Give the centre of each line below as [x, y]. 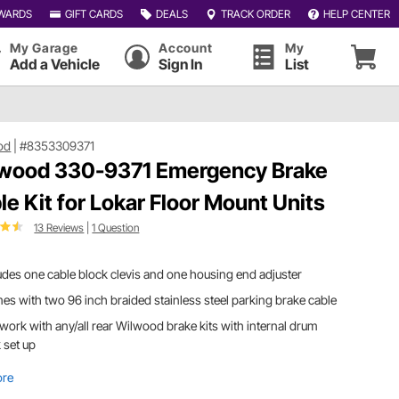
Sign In [181, 64]
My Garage [44, 48]
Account [186, 48]
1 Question [116, 227]
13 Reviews [59, 227]
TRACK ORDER [255, 13]
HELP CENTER [356, 13]
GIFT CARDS [94, 13]
